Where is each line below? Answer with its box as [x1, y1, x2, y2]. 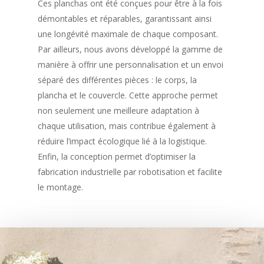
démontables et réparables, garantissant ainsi [38, 13, 212, 25]
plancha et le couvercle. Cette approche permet [38, 90, 219, 101]
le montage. [38, 181, 84, 193]
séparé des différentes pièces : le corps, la [38, 74, 197, 86]
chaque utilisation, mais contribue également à [38, 120, 216, 132]
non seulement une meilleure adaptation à [38, 105, 200, 117]
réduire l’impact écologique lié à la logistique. [38, 136, 207, 147]
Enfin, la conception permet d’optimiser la [38, 151, 196, 163]
